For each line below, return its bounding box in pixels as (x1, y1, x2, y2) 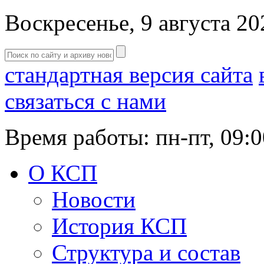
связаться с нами (5, 88, 166, 114)
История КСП (52, 213, 187, 239)
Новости (52, 187, 136, 212)
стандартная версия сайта (5, 62, 253, 87)
